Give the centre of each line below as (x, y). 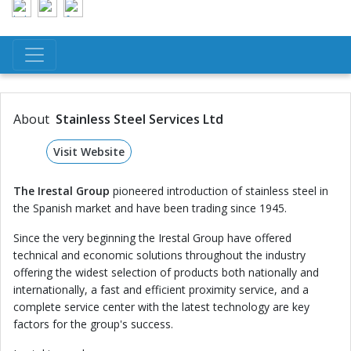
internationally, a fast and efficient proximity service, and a (161, 289)
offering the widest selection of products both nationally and (166, 272)
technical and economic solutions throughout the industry (159, 255)
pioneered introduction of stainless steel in (221, 191)
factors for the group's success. (93, 324)
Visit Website (89, 152)
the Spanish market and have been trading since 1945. (150, 208)
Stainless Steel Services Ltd (139, 119)
